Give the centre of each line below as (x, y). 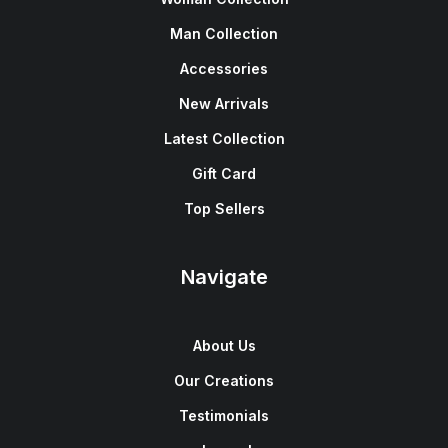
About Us (224, 345)
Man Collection (224, 33)
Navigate (224, 277)
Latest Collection (224, 138)
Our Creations (224, 380)
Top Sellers (224, 208)
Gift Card (224, 173)
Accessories (224, 68)
